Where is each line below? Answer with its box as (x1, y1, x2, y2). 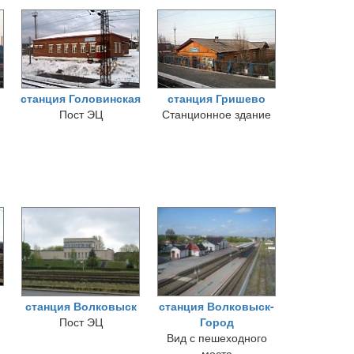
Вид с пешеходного (166, 330, 267, 345)
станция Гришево (168, 90, 265, 106)
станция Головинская (21, 90, 141, 106)
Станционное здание (162, 106, 271, 122)
